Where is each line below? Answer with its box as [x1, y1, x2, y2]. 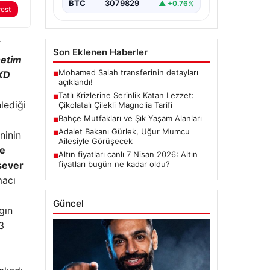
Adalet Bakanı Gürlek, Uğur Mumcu [58, 127, 190, 137]
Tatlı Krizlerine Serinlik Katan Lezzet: [58, 90, 194, 101]
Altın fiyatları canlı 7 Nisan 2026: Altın [58, 149, 198, 160]
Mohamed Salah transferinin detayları [58, 67, 198, 78]
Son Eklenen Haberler [52, 46, 148, 58]
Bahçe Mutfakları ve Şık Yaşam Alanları [58, 113, 202, 124]
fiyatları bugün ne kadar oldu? [58, 159, 170, 169]
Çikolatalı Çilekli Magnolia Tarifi [58, 100, 172, 110]
